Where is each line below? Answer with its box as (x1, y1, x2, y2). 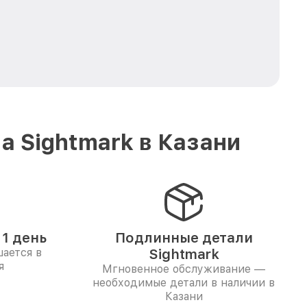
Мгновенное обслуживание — (102, 262, 265, 275)
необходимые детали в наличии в (93, 276, 275, 289)
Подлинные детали (114, 230, 253, 246)
